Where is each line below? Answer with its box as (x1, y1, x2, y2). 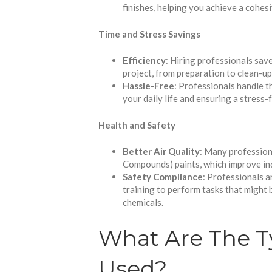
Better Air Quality (123, 146, 200, 157)
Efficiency (123, 55, 166, 66)
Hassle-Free (123, 80, 174, 92)
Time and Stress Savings (98, 28, 200, 39)
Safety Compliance (123, 171, 203, 183)
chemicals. (123, 197, 163, 208)
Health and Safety (98, 119, 175, 131)
